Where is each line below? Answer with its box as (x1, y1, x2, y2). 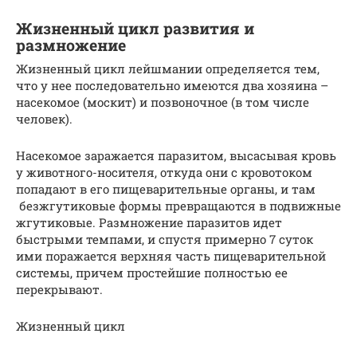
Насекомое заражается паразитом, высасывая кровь (16, 147, 336, 164)
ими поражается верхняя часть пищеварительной (16, 248, 326, 265)
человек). (16, 111, 73, 127)
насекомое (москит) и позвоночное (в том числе (16, 94, 309, 111)
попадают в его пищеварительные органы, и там (16, 181, 316, 198)
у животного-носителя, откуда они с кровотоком (16, 164, 312, 181)
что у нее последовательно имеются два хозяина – (16, 77, 328, 94)
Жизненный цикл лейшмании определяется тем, (16, 61, 320, 77)
